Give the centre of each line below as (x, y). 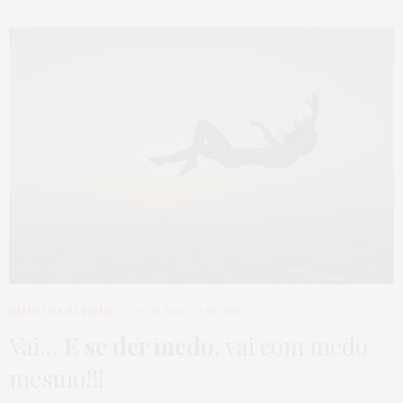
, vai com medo (291, 345)
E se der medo (139, 345)
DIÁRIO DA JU (43, 311)
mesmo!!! (57, 378)
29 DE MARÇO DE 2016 (188, 311)
